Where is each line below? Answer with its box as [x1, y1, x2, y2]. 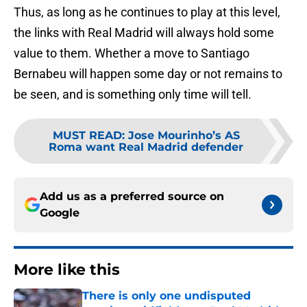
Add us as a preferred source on [40, 190, 224, 204]
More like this [14, 260, 120, 280]
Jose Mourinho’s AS [127, 129, 240, 143]
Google [40, 206, 79, 220]
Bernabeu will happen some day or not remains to [14, 66, 282, 82]
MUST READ [52, 129, 122, 143]
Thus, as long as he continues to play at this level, [14, 5, 280, 20]
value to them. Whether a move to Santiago [14, 46, 249, 61]
